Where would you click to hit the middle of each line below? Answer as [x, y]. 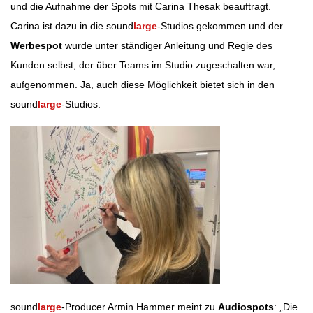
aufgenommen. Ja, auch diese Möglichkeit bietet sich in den [143, 85]
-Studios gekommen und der [220, 26]
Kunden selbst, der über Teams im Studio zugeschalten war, [143, 65]
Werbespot [36, 46]
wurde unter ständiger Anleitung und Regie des [167, 46]
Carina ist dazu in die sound [72, 26]
